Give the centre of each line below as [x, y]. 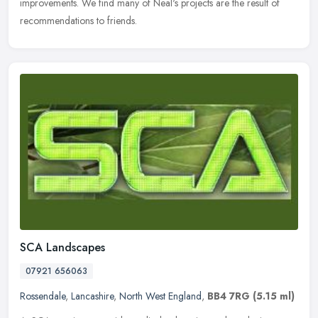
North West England [160, 296]
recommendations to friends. [78, 20]
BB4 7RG [229, 296]
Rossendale [43, 296]
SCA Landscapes [62, 247]
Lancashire [92, 296]
